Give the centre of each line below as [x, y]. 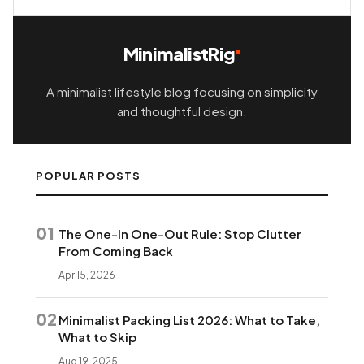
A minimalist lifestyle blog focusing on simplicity [182, 91]
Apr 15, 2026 [87, 275]
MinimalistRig [179, 53]
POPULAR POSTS [89, 175]
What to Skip [97, 336]
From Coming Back [116, 250]
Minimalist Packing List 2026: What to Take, [189, 319]
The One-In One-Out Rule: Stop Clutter [180, 233]
